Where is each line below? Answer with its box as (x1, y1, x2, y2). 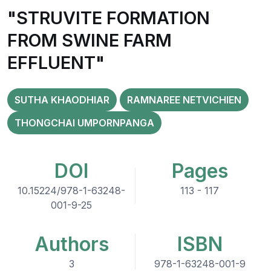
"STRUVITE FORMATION (7, 7, 210, 28)
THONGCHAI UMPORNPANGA (15, 117, 154, 129)
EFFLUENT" (7, 52, 105, 73)
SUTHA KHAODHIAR (15, 94, 109, 106)
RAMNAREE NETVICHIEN (127, 94, 241, 106)
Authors (34, 232, 109, 256)
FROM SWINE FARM (7, 30, 172, 51)
